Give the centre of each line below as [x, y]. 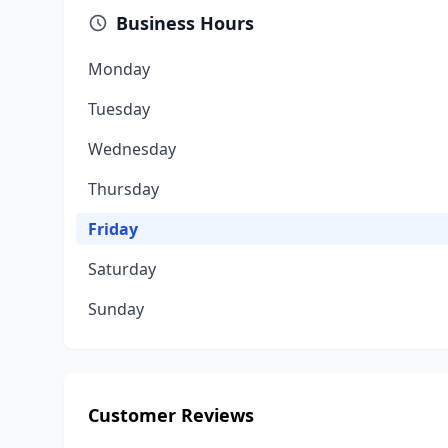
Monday [119, 69]
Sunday [116, 309]
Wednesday [132, 149]
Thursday [123, 189]
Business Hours [185, 23]
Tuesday [119, 109]
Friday [113, 229]
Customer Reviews [171, 415]
